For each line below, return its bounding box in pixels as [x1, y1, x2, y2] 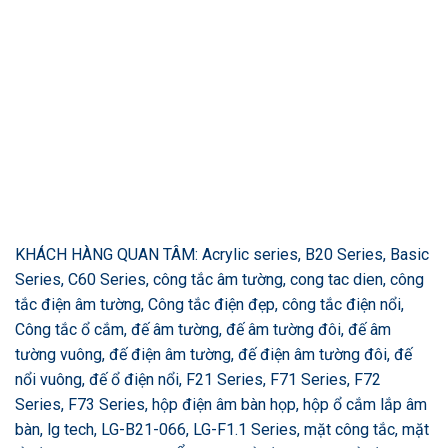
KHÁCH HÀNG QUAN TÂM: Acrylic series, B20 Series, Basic [15, 244, 429, 264]
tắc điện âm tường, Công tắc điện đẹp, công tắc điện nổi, [15, 294, 404, 314]
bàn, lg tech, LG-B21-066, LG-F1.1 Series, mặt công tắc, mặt [15, 419, 429, 439]
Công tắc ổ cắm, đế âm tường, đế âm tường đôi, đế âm [15, 319, 391, 339]
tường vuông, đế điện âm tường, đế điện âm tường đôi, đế [15, 344, 412, 364]
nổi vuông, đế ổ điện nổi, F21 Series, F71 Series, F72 [15, 369, 381, 389]
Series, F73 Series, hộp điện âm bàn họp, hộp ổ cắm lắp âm [15, 394, 427, 414]
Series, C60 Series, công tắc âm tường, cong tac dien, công [15, 269, 424, 289]
